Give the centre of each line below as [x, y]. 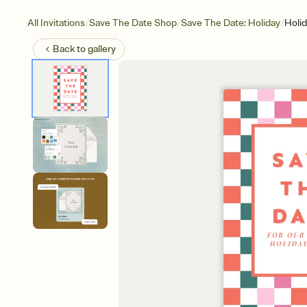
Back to [70, 49]
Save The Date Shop [133, 23]
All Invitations [56, 23]
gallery [102, 49]
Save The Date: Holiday [231, 23]
